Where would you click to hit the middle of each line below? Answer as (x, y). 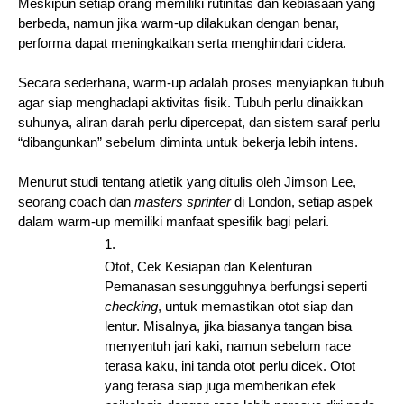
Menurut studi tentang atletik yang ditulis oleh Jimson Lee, (187, 182)
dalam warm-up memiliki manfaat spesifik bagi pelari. (174, 221)
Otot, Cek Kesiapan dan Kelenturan (208, 266)
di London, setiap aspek (304, 202)
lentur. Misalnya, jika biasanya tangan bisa (228, 326)
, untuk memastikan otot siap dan (255, 306)
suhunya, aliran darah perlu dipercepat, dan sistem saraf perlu (199, 122)
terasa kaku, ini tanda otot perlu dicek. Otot (230, 366)
